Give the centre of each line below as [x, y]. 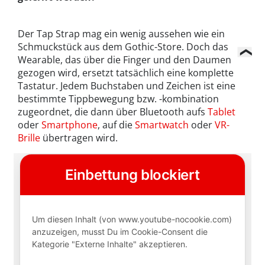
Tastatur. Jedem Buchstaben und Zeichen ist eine [127, 85]
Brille [29, 138]
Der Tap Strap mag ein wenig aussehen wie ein [121, 33]
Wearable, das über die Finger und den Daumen [125, 59]
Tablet [222, 112]
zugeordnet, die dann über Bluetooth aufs [113, 112]
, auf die [116, 125]
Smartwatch [162, 125]
